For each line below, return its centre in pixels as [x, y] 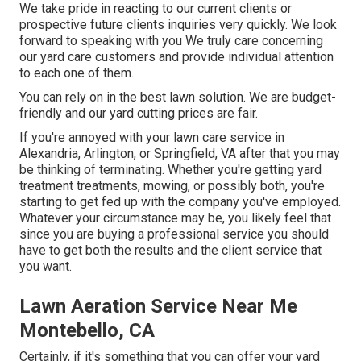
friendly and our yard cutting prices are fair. [139, 114]
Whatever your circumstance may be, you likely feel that [175, 218]
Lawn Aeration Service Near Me [158, 307]
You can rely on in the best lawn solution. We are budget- [178, 98]
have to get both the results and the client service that [170, 251]
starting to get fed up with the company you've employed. [180, 202]
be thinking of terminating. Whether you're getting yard [170, 170]
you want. [46, 267]
